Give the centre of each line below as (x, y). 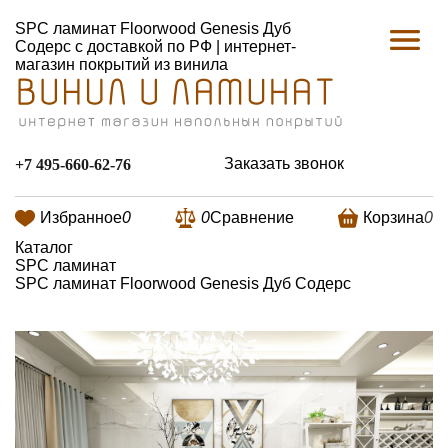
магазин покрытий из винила (121, 64)
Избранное (81, 217)
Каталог (44, 247)
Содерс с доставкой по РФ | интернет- (155, 46)
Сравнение (252, 217)
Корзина (393, 217)
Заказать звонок (284, 164)
